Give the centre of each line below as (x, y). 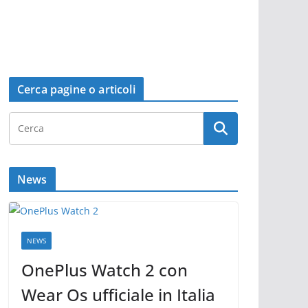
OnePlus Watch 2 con (104, 270)
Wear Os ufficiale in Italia (118, 295)
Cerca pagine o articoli (76, 89)
